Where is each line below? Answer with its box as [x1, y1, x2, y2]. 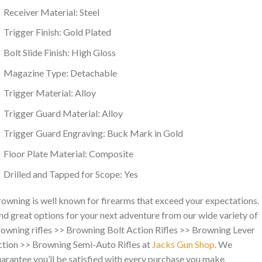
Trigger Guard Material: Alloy [3, 107, 123, 119]
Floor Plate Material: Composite [3, 148, 133, 160]
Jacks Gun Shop [152, 239, 215, 250]
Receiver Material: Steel [3, 6, 99, 18]
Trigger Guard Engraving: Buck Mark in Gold [3, 127, 183, 139]
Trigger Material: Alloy [3, 87, 96, 99]
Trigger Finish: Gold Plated [3, 26, 111, 38]
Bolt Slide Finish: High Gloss [3, 47, 116, 58]
